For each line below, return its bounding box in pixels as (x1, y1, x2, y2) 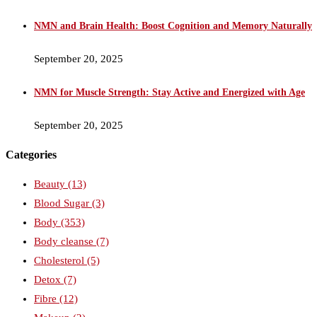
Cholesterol (34, 254, 87, 266)
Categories (6, 149, 57, 161)
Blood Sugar (34, 197, 92, 209)
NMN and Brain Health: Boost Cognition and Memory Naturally (34, 20, 312, 31)
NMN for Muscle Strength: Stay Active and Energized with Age (34, 86, 305, 98)
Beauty (34, 178, 68, 190)
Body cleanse (34, 235, 96, 247)
